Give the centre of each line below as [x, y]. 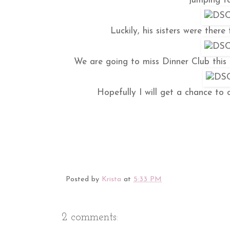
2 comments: [90, 218]
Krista [111, 180]
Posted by [84, 180]
